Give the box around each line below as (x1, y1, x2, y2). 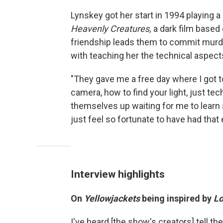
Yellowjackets (84, 193, 142, 204)
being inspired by (142, 193, 214, 204)
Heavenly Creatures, (71, 23, 153, 34)
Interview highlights (71, 167, 165, 180)
